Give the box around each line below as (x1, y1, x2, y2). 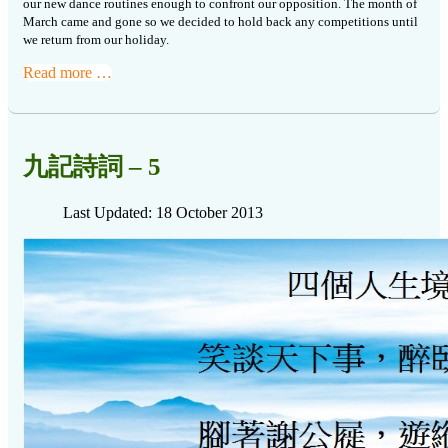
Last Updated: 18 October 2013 (63, 203, 263, 221)
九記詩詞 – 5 (23, 152, 161, 180)
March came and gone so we (23, 13, 178, 29)
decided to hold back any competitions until (178, 13, 418, 29)
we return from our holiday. (23, 31, 169, 47)
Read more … (23, 63, 112, 81)
